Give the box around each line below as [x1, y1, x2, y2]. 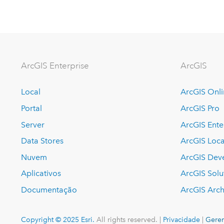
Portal [21, 103, 42, 113]
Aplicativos [21, 168, 61, 178]
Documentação [21, 184, 77, 194]
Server [21, 119, 45, 129]
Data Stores [21, 136, 64, 146]
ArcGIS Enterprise [21, 60, 89, 71]
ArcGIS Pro [180, 103, 220, 113]
